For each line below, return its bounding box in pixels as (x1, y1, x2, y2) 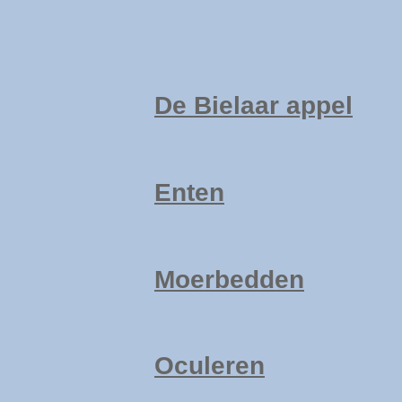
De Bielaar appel (154, 92, 353, 120)
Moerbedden (154, 265, 304, 293)
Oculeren (154, 352, 265, 380)
